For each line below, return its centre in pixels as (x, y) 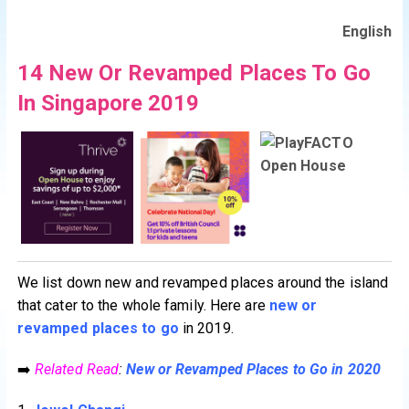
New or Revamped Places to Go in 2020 (253, 369)
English (367, 31)
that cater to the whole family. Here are (143, 305)
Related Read (77, 369)
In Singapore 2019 (108, 103)
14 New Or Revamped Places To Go (194, 73)
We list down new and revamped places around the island (203, 282)
